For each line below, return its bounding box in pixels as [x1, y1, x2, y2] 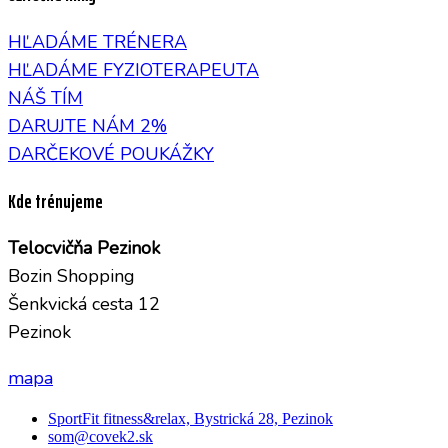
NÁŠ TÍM [8, 85, 83, 110]
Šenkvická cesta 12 [8, 292, 160, 317]
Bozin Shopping [8, 264, 135, 289]
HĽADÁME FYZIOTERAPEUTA [8, 57, 259, 82]
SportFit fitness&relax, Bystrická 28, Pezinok [48, 410, 333, 428]
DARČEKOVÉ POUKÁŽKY [8, 141, 214, 166]
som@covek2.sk [48, 428, 153, 446]
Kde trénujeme [8, 186, 103, 216]
